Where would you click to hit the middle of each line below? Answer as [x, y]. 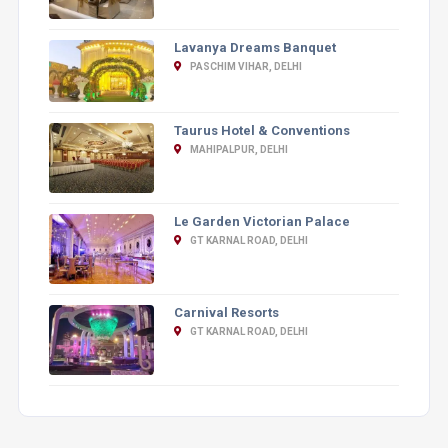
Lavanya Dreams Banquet [254, 47]
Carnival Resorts [226, 313]
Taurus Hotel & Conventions [261, 131]
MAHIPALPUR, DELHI [237, 150]
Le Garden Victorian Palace [261, 222]
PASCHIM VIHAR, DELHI [244, 66]
